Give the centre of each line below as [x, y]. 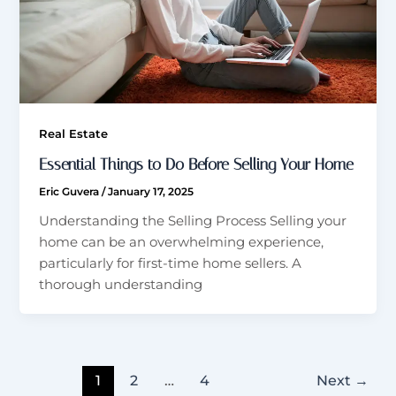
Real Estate [74, 134]
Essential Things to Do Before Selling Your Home [197, 164]
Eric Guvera [71, 191]
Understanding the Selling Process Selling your [193, 221]
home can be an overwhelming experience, [182, 242]
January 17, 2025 [151, 191]
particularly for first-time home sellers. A [171, 263]
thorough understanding [121, 284]
